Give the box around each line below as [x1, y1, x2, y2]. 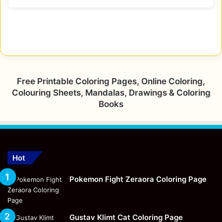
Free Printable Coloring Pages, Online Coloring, [17, 76, 205, 86]
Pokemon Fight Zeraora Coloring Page [69, 174, 207, 184]
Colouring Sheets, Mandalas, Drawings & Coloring [11, 87, 211, 98]
